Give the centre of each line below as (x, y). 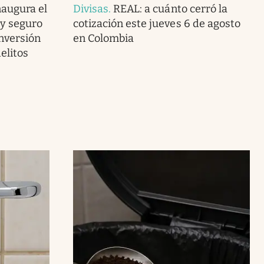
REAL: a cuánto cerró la (170, 9)
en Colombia (103, 38)
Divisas (91, 9)
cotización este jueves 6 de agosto (156, 23)
